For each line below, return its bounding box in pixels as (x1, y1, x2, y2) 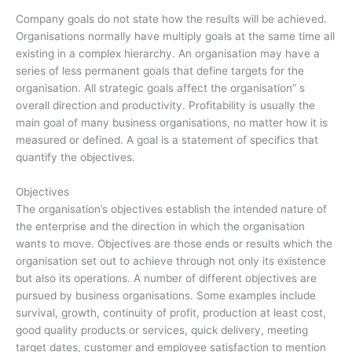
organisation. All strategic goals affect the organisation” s (16, 81, 305, 94)
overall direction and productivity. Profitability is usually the (16, 98, 315, 112)
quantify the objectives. (16, 150, 135, 163)
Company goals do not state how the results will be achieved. (16, 12, 327, 25)
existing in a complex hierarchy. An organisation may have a (16, 46, 320, 60)
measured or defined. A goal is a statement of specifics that (16, 133, 318, 146)
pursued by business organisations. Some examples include (16, 288, 316, 302)
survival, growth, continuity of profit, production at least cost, (16, 306, 326, 319)
